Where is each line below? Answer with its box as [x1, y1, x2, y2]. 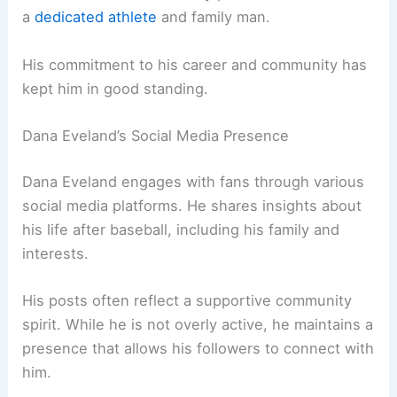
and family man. [157, 8, 271, 27]
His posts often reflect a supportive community [22, 291, 353, 309]
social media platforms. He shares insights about [22, 196, 362, 214]
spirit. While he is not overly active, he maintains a [22, 315, 374, 333]
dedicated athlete [35, 8, 158, 27]
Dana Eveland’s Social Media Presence [22, 126, 290, 144]
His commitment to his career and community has [22, 55, 368, 74]
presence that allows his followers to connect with [22, 339, 375, 357]
